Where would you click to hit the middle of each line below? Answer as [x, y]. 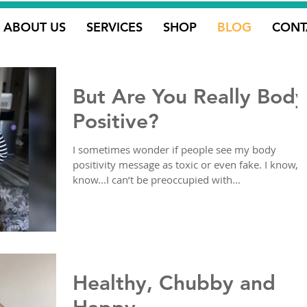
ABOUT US [34, 27]
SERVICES [114, 27]
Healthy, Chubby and [174, 283]
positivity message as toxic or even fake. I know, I [188, 165]
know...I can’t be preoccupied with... [157, 180]
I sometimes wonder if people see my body [174, 150]
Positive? [116, 122]
